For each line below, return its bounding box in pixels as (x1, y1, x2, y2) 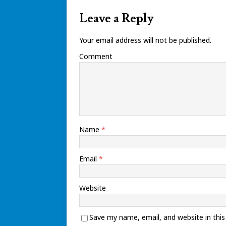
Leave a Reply (79, 11, 153, 26)
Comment (79, 51, 112, 61)
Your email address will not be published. (79, 35, 211, 45)
